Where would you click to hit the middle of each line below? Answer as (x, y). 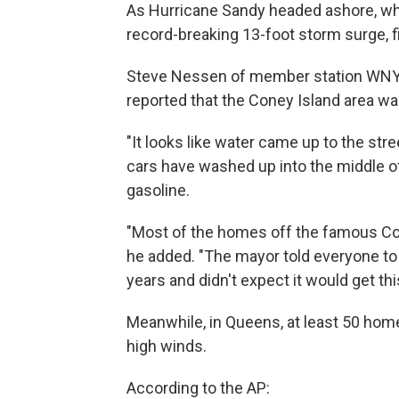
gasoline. (158, 190)
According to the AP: (198, 387)
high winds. (167, 346)
